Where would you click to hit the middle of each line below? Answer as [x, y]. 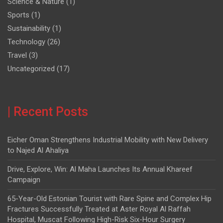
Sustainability [29, 28]
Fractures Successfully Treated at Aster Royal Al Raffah [99, 209]
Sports [18, 15]
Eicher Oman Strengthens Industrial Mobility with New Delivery [108, 140]
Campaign [24, 179]
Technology [26, 42]
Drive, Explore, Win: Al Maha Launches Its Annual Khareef [100, 169]
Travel [17, 55]
